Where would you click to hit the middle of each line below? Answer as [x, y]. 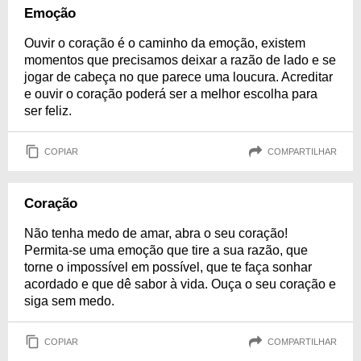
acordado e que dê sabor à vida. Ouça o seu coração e [180, 284]
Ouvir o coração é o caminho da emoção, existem [165, 43]
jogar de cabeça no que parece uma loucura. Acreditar [178, 77]
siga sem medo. [69, 301]
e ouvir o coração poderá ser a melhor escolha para [171, 94]
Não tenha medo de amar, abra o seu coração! [156, 233]
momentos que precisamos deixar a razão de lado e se [180, 60]
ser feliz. [48, 111]
